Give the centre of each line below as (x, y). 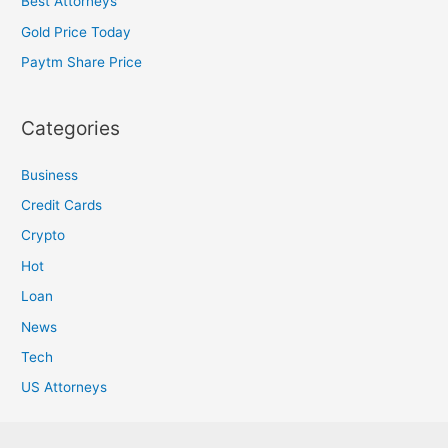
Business (50, 174)
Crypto (43, 235)
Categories (71, 128)
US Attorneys (64, 387)
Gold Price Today (76, 31)
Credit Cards (62, 204)
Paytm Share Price (82, 62)
